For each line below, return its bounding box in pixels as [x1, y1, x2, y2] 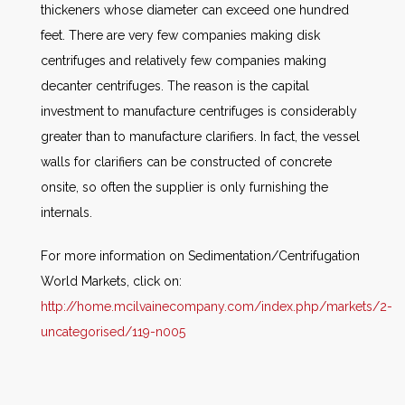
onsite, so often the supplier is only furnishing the [41, 180, 328, 194]
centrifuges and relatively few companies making [41, 53, 326, 68]
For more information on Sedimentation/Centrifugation [41, 249, 360, 263]
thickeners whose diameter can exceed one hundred [41, 3, 349, 17]
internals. [41, 205, 92, 220]
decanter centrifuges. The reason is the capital [41, 79, 309, 93]
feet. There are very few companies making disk [41, 28, 320, 42]
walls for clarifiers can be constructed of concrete [41, 155, 332, 169]
